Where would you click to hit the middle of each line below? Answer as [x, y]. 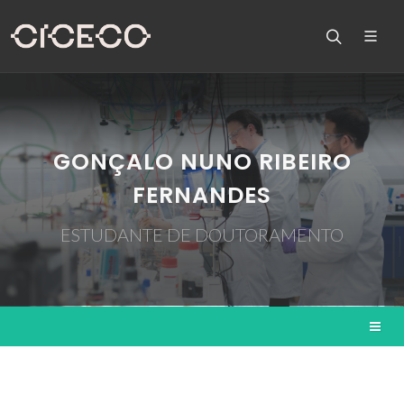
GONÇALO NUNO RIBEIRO [202, 162]
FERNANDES [202, 195]
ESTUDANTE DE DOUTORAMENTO [202, 234]
